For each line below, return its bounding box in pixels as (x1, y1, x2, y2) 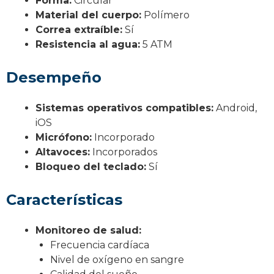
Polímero (141, 9, 190, 21)
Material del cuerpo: (35, 9, 141, 21)
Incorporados (90, 146, 157, 158)
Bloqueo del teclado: (35, 160, 146, 172)
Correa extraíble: (35, 23, 122, 35)
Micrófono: (35, 131, 92, 143)
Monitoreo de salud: (35, 224, 141, 236)
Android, (213, 102, 257, 114)
